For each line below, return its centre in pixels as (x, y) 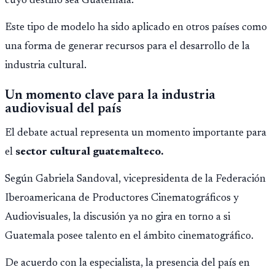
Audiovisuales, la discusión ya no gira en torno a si (118, 217)
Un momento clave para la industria (110, 95)
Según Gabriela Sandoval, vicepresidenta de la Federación (135, 179)
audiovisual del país (63, 109)
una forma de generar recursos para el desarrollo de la (127, 47)
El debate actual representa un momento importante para (136, 133)
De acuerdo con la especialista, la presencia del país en (127, 264)
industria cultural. (46, 66)
